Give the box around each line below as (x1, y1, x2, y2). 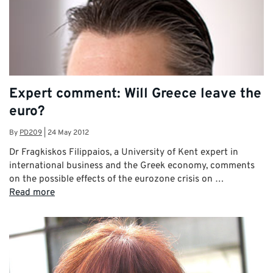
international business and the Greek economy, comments (9, 159, 255, 172)
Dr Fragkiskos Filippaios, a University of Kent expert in (9, 146, 238, 158)
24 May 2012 (48, 128, 89, 138)
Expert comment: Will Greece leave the (9, 85, 261, 103)
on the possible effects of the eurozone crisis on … (9, 172, 224, 185)
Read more (9, 186, 55, 199)
